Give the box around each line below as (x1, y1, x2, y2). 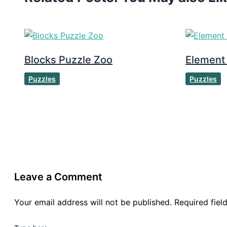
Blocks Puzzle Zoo (24, 53, 112, 66)
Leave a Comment (14, 170, 102, 183)
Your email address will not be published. (14, 197, 172, 207)
